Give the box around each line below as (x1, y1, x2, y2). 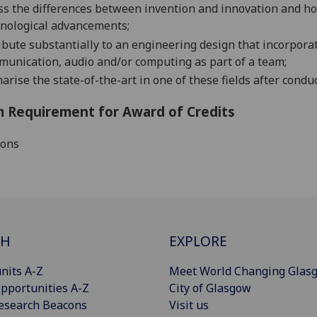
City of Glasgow (169, 279, 251, 296)
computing (132, 53, 192, 69)
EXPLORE (169, 231, 227, 250)
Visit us (169, 296, 209, 313)
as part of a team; (192, 53, 287, 69)
